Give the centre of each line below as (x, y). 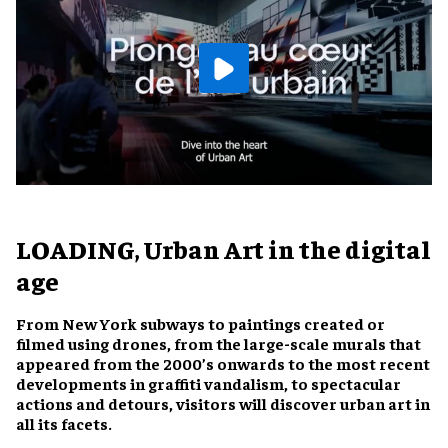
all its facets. (64, 422)
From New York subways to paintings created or (200, 322)
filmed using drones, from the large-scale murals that (218, 342)
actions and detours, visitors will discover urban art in (223, 402)
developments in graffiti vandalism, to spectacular (208, 382)
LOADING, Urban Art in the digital (223, 248)
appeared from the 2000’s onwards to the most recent (223, 362)
